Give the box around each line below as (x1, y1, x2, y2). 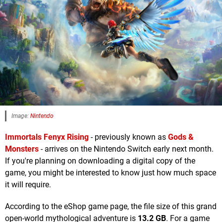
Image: (11, 112, 30, 120)
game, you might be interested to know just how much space (5, 168, 216, 178)
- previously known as (89, 132, 168, 142)
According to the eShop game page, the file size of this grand (5, 202, 217, 212)
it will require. (5, 180, 51, 190)
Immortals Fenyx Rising (5, 132, 89, 142)
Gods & (168, 132, 194, 142)
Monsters (5, 144, 39, 154)
